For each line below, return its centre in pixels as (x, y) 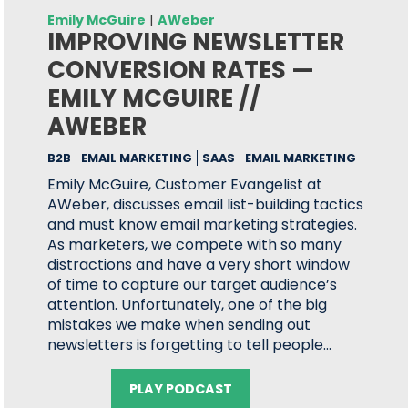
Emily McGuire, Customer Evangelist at (185, 184)
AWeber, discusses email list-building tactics (206, 204)
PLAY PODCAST (181, 389)
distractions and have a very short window (199, 265)
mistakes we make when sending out (179, 325)
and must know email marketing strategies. (203, 224)
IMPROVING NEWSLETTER (196, 42)
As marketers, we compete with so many (195, 245)
